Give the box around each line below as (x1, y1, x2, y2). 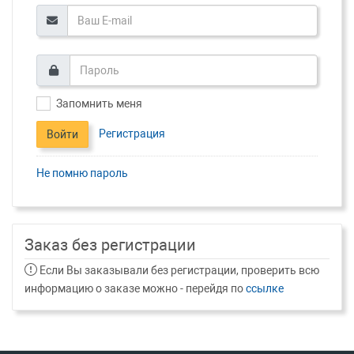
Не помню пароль (36, 166, 128, 179)
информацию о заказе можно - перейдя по (24, 281, 246, 295)
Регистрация (99, 126, 165, 140)
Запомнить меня (56, 96, 142, 110)
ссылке (246, 281, 284, 295)
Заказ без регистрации (24, 235, 196, 254)
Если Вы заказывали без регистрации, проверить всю (37, 263, 319, 277)
